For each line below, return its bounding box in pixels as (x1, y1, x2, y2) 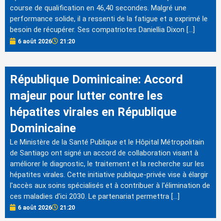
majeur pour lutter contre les (10, 88, 163, 103)
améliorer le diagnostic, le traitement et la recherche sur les (10, 159, 204, 168)
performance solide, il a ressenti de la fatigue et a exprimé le (10, 14, 208, 24)
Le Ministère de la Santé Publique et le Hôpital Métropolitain (10, 137, 204, 147)
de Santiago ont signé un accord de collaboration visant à (10, 148, 198, 157)
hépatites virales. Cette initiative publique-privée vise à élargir (10, 170, 208, 179)
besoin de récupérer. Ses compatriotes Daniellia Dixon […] (10, 25, 195, 35)
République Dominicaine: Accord (10, 72, 183, 86)
